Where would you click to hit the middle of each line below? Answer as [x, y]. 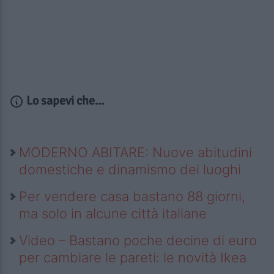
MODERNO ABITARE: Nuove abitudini [135, 153]
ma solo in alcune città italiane [113, 214]
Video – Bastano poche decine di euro [138, 241]
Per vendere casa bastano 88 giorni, [132, 197]
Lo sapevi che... [64, 101]
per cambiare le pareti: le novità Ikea [133, 258]
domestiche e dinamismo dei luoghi [130, 170]
